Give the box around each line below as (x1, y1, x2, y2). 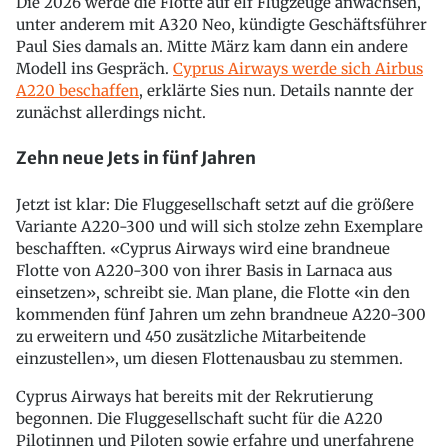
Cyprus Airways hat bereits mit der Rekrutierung (16, 387, 373, 406)
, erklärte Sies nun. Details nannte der (139, 80, 414, 100)
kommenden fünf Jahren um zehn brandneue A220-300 (16, 305, 426, 324)
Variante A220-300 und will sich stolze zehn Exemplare (16, 217, 423, 236)
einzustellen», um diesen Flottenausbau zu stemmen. (16, 349, 403, 368)
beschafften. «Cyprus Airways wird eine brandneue (16, 239, 390, 258)
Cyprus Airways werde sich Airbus (173, 58, 423, 78)
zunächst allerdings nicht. (16, 102, 206, 122)
